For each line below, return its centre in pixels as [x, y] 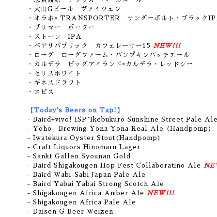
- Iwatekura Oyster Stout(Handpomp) [94, 138]
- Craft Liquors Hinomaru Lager [84, 147]
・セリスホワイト [54, 73]
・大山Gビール [50, 9]
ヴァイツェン [97, 9]
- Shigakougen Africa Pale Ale [82, 202]
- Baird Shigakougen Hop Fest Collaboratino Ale [114, 165]
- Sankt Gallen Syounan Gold [79, 156]
